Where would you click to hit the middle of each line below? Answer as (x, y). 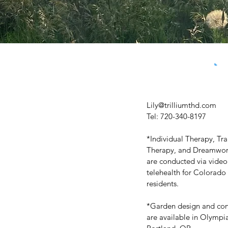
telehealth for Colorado (186, 172)
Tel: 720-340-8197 (176, 116)
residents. (164, 183)
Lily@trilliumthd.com (181, 105)
